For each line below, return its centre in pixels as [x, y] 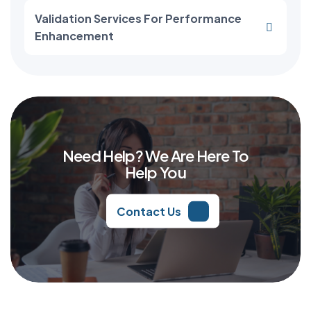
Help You [155, 172]
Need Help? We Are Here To [155, 155]
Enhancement [74, 36]
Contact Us [149, 211]
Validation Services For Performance [138, 19]
